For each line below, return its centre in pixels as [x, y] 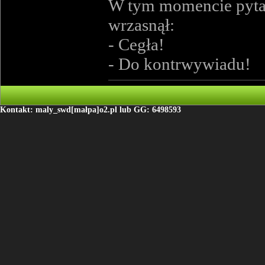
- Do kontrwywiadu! [180, 64]
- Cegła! [136, 44]
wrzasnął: [141, 25]
